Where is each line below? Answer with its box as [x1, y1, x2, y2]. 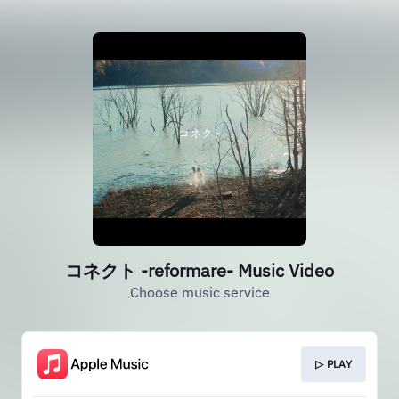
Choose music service [129, 283, 270, 301]
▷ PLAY [315, 357, 352, 370]
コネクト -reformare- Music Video [65, 258, 334, 282]
